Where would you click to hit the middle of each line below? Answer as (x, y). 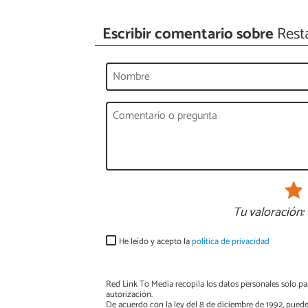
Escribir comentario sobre (188, 34)
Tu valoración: (268, 212)
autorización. (129, 294)
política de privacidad (231, 241)
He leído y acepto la (156, 241)
